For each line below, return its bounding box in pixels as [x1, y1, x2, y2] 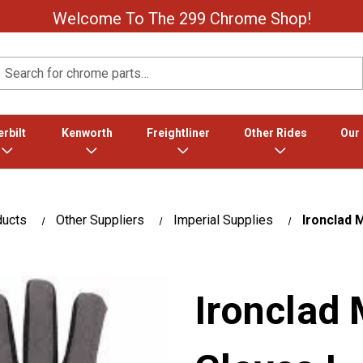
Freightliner [146, 126, 210, 139]
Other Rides [243, 126, 307, 139]
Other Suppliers [56, 212, 144, 228]
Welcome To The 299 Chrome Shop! [52, 9, 311, 28]
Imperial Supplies [173, 212, 273, 228]
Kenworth [61, 126, 113, 139]
